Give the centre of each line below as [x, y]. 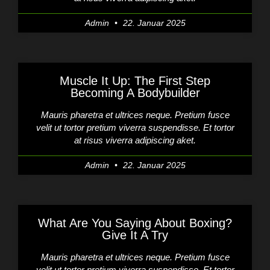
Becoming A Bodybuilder [135, 93]
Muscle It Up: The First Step [135, 80]
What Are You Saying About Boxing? [135, 223]
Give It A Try [135, 235]
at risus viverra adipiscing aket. [135, 140]
